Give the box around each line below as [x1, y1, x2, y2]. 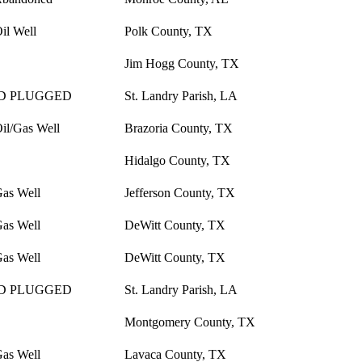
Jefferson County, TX [124, 186, 235, 200]
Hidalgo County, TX [124, 154, 230, 168]
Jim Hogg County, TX [124, 57, 239, 71]
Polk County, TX [124, 24, 213, 39]
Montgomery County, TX [124, 315, 255, 330]
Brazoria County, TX [124, 121, 233, 136]
